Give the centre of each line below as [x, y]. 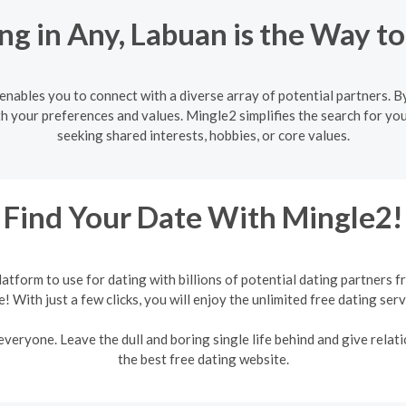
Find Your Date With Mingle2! [203, 217]
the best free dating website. [203, 358]
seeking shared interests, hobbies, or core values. [203, 135]
